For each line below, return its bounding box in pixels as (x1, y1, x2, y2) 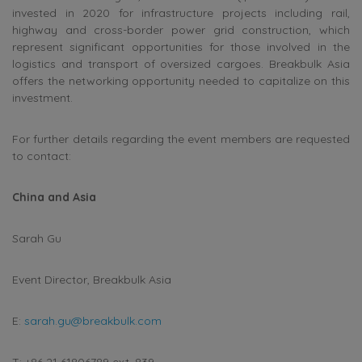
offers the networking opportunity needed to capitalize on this (12, 73, 350, 88)
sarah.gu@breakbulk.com (24, 313, 162, 328)
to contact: (12, 148, 71, 163)
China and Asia (12, 189, 96, 204)
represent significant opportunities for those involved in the (12, 39, 350, 54)
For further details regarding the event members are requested (12, 131, 350, 146)
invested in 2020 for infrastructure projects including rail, (12, 5, 350, 20)
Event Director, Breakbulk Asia (12, 271, 171, 287)
